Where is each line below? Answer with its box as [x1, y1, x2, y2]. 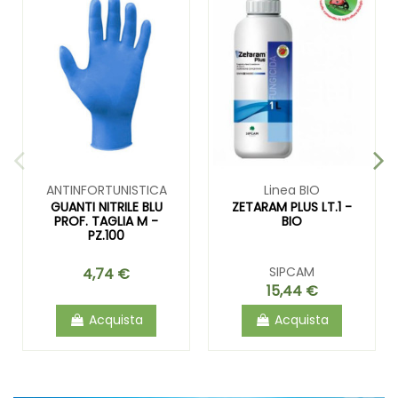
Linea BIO [264, 180, 320, 199]
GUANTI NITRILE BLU [50, 197, 163, 216]
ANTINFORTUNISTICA [45, 180, 167, 199]
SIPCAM [269, 262, 314, 281]
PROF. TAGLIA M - [54, 211, 158, 230]
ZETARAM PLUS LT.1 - [232, 197, 352, 216]
